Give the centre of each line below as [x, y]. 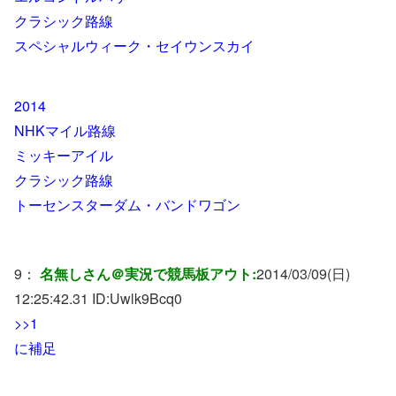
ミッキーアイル [64, 155]
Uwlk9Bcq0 [146, 298]
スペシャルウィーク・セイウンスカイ [134, 45]
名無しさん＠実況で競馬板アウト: [148, 273]
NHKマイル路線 [65, 130]
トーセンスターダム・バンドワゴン [127, 204]
